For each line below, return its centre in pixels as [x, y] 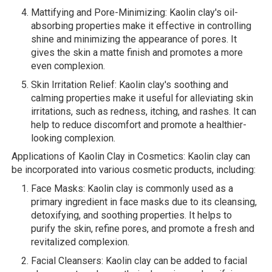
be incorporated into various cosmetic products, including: [134, 169]
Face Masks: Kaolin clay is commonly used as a [132, 188]
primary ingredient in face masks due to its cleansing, [144, 202]
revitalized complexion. [80, 242]
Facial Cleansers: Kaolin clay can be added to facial [139, 260]
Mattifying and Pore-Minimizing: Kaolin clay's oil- [134, 12]
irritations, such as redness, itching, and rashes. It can [144, 111]
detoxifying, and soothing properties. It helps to [131, 215]
